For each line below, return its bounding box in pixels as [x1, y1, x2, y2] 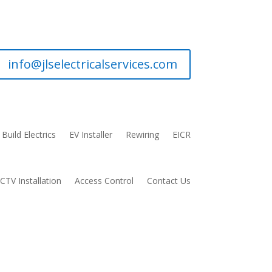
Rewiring [125, 129, 159, 141]
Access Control [74, 175, 134, 187]
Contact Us [146, 175, 191, 187]
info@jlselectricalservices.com [7, 55, 177, 72]
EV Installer [69, 129, 112, 141]
